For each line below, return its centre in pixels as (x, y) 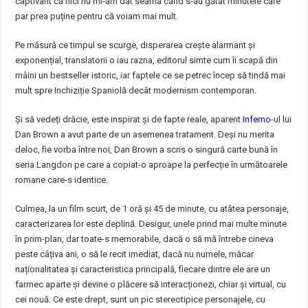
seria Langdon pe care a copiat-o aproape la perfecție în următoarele (152, 165)
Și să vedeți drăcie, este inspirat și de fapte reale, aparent (129, 119)
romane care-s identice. (62, 180)
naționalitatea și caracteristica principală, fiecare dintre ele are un (143, 269)
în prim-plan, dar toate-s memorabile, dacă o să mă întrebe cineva (145, 239)
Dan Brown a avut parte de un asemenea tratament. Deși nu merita (145, 134)
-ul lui (282, 119)
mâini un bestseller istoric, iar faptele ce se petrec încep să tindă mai (151, 75)
